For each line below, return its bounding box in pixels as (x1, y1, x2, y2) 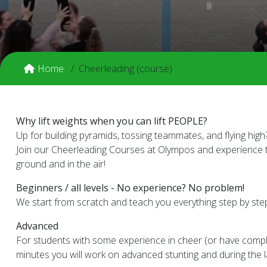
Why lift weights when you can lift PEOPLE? (16, 114, 207, 128)
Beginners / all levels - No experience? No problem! (16, 181, 247, 194)
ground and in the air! (16, 157, 105, 170)
